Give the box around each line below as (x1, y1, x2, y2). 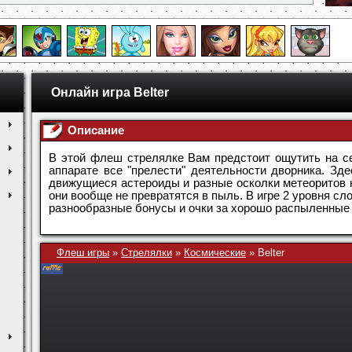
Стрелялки (121, 246, 172, 258)
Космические (184, 246, 246, 258)
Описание (68, 124, 124, 137)
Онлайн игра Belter (51, 86, 169, 99)
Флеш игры (57, 246, 109, 258)
